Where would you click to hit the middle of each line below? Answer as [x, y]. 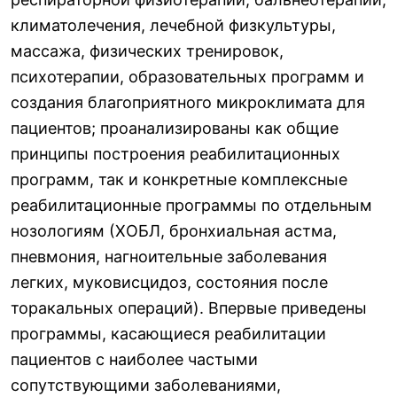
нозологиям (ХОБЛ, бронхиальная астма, [174, 231]
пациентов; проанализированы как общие [175, 128]
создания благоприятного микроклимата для [188, 102]
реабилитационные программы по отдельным [191, 205]
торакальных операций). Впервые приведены [189, 308]
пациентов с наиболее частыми [134, 359]
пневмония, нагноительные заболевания [169, 257]
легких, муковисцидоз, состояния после [169, 282]
